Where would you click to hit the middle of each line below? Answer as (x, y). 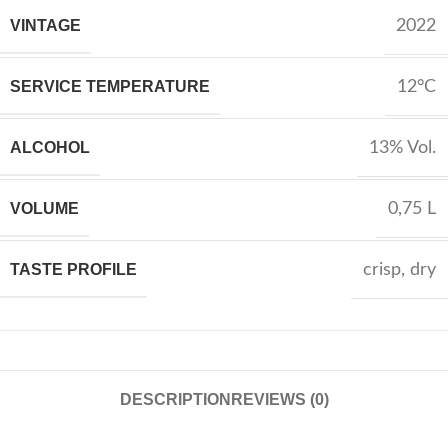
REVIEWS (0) (279, 399)
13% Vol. (402, 148)
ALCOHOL (50, 147)
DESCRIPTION (175, 399)
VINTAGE (45, 25)
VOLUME (44, 208)
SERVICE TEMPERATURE (110, 86)
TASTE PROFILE (73, 269)
